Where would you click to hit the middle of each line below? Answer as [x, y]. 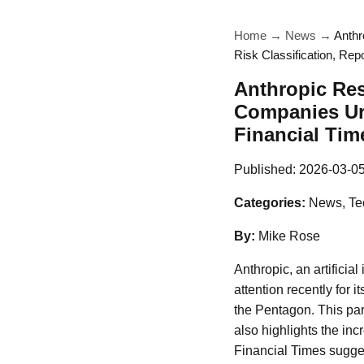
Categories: [270, 203]
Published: [266, 169]
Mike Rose [289, 236]
